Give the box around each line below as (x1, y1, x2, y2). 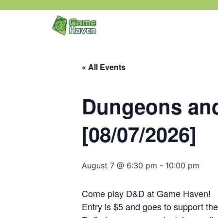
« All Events (82, 61, 126, 73)
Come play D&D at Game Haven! (82, 187, 211, 200)
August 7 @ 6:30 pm (82, 161, 157, 170)
